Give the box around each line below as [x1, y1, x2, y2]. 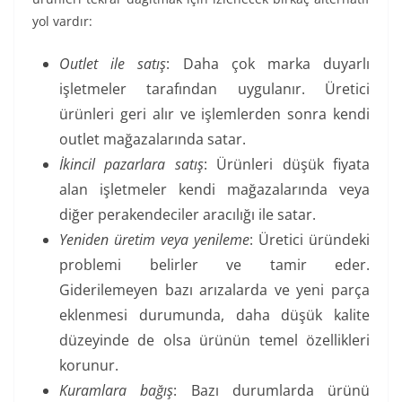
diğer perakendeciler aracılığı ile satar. [59, 205, 316, 225]
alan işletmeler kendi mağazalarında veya [59, 179, 370, 200]
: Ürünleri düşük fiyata [203, 154, 371, 175]
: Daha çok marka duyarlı [166, 54, 371, 74]
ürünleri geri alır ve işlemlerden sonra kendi [59, 104, 370, 125]
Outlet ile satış [59, 54, 167, 74]
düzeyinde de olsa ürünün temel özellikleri [59, 330, 370, 351]
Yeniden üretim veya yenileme [59, 230, 249, 250]
